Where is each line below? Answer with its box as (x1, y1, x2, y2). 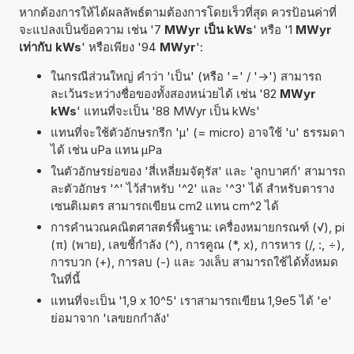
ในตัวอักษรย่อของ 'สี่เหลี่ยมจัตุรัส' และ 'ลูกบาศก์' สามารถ (50, 163, 345, 179)
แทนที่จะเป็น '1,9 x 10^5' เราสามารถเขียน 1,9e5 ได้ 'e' (50, 292, 332, 308)
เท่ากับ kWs (18, 39, 81, 55)
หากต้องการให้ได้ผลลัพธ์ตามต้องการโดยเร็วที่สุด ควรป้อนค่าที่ (18, 4, 337, 20)
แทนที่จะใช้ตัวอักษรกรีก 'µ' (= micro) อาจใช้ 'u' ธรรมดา (50, 124, 345, 140)
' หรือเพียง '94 (81, 39, 160, 55)
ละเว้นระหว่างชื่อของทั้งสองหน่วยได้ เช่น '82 (50, 85, 280, 101)
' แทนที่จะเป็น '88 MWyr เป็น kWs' (76, 103, 260, 119)
